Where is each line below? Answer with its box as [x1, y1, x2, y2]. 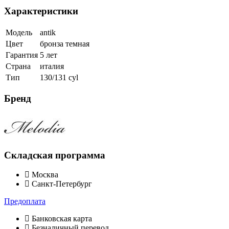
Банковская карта [30, 214, 92, 223]
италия [40, 61, 64, 71]
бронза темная [40, 39, 89, 48]
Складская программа [4, 149, 105, 161]
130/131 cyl [40, 73, 78, 82]
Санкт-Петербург [30, 179, 92, 189]
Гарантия [6, 50, 38, 59]
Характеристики [4, 5, 78, 16]
